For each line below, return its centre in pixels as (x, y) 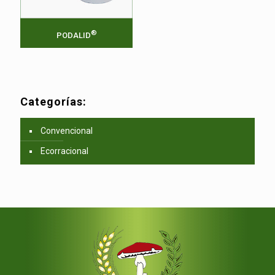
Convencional (67, 130)
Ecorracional (64, 151)
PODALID (73, 35)
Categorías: (53, 101)
